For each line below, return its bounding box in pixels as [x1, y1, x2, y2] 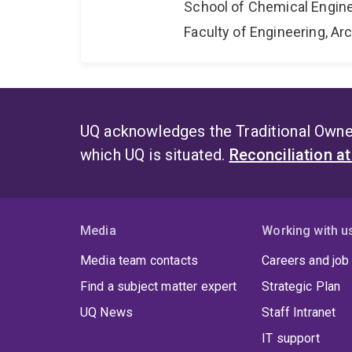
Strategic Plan [262, 279, 341, 295]
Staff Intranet [262, 305, 336, 321]
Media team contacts [80, 253, 199, 269]
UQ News [80, 305, 134, 321]
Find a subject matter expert [80, 279, 237, 295]
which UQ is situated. [80, 145, 229, 165]
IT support [262, 331, 320, 346]
